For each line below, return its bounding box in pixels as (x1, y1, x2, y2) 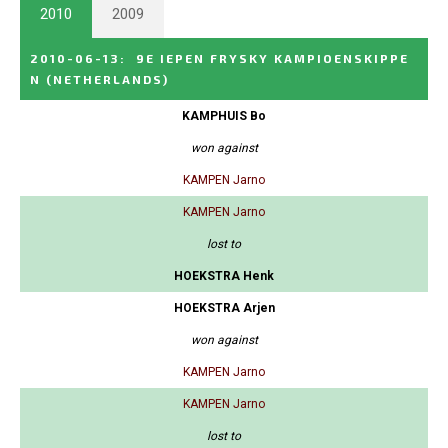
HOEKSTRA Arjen (173, 301, 275, 316)
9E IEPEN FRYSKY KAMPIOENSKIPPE (136, 51, 409, 66)
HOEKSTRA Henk (174, 269, 274, 284)
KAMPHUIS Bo (182, 109, 266, 124)
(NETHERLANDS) (46, 72, 169, 87)
